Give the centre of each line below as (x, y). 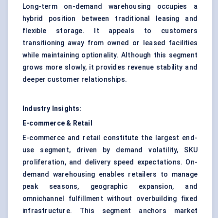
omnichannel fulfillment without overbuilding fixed (110, 199)
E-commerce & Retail (57, 123)
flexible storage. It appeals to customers (110, 31)
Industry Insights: (52, 109)
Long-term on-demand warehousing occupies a (110, 7)
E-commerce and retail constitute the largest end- (110, 138)
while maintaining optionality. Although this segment (110, 55)
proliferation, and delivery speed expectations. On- (110, 162)
